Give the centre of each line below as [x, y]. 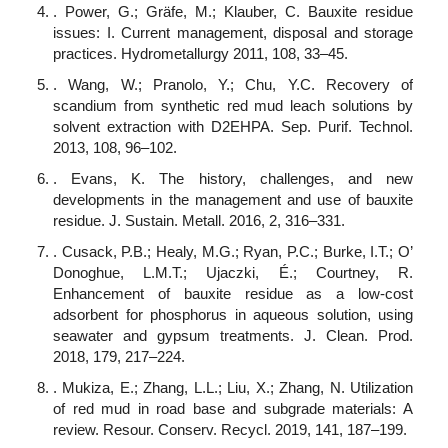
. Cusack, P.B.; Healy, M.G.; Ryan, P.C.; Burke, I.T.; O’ [233, 252]
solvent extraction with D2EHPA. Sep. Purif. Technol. [233, 127]
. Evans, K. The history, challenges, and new [233, 179]
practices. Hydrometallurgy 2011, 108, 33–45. [200, 54]
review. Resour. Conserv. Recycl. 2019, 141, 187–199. [230, 430]
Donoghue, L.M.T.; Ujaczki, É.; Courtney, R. [233, 273]
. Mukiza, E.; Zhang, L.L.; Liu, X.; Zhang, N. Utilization [233, 388]
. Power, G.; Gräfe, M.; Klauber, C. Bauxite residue [233, 12]
